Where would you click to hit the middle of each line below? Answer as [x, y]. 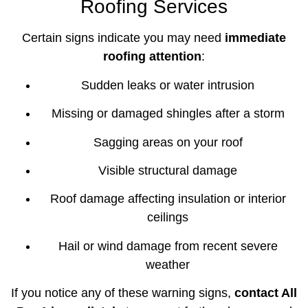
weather [168, 264]
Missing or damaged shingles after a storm [168, 114]
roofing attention [152, 57]
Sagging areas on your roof [168, 142]
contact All [266, 293]
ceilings [168, 218]
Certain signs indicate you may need [123, 38]
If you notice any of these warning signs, [123, 293]
